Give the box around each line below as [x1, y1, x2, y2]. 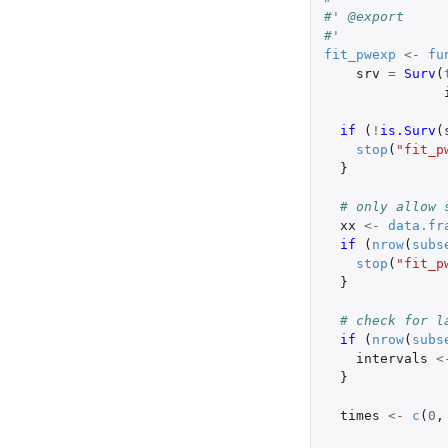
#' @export [323, 8, 404, 24]
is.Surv [379, 122, 436, 138]
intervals [355, 350, 428, 366]
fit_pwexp [323, 46, 396, 62]
